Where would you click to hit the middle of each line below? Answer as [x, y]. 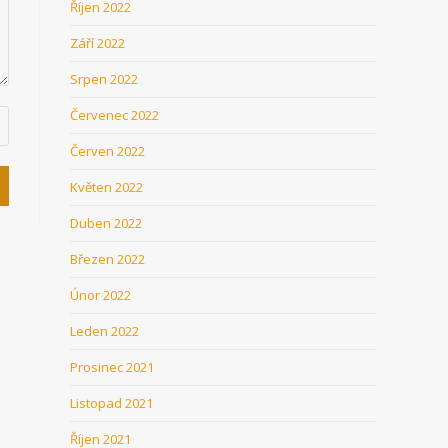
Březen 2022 [107, 259]
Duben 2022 [106, 223]
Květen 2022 [106, 187]
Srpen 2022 [104, 79]
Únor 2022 [100, 295]
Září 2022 [97, 43]
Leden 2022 [104, 331]
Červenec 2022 [114, 115]
